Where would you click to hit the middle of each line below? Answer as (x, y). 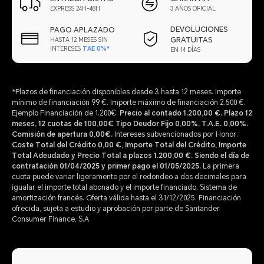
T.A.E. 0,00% (224, 123)
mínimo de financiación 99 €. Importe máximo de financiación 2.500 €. (129, 102)
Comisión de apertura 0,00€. (62, 134)
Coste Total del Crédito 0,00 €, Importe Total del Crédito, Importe (129, 145)
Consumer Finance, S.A (50, 219)
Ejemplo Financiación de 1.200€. (66, 113)
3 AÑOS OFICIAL (193, 9)
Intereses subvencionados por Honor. (175, 134)
